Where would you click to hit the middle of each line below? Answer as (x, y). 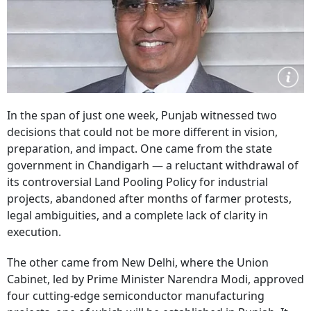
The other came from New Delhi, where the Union (138, 262)
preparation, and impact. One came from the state (140, 149)
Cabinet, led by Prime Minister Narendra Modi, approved (155, 279)
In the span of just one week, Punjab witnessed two (142, 115)
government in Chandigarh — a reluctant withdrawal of (153, 165)
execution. (34, 232)
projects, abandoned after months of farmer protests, (149, 199)
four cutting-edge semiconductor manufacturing (136, 296)
